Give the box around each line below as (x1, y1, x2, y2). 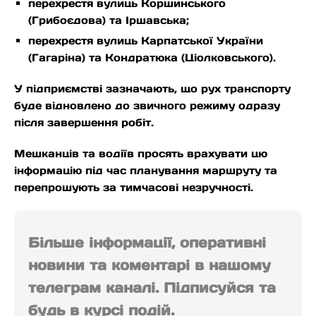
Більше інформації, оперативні (28, 233, 266, 253)
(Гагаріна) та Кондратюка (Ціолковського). (28, 51, 276, 65)
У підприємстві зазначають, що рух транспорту (14, 82, 291, 96)
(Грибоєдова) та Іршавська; (28, 13, 189, 28)
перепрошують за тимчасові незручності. (14, 181, 253, 195)
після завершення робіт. (14, 116, 154, 130)
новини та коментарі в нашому (28, 256, 271, 275)
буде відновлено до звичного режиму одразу (14, 99, 280, 113)
